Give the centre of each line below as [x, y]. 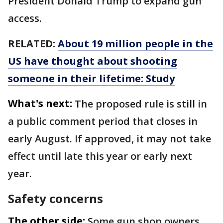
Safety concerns [56, 199]
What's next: [40, 104]
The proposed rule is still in [141, 104]
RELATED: [33, 44]
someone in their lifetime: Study [91, 79]
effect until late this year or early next [100, 156]
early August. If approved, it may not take [110, 139]
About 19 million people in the [135, 44]
